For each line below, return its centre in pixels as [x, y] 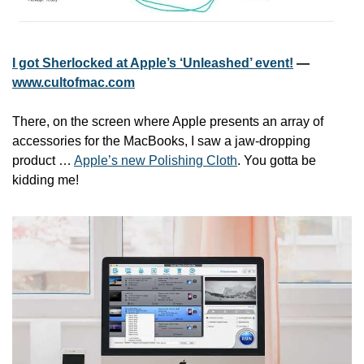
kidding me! [45, 180]
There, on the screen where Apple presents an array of [168, 122]
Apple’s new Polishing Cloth [156, 161]
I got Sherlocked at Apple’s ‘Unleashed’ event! [153, 63]
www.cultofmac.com [74, 83]
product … [43, 161]
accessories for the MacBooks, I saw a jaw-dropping [161, 141]
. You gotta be [277, 161]
